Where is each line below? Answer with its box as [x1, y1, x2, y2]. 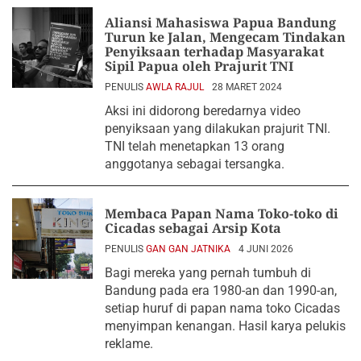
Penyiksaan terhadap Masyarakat [105, 43, 324, 60]
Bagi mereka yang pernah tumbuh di [105, 265, 311, 280]
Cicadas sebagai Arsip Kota [105, 219, 281, 237]
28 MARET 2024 [212, 81, 282, 93]
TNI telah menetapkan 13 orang [105, 139, 284, 154]
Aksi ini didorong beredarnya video [105, 103, 301, 118]
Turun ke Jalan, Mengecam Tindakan [105, 28, 346, 46]
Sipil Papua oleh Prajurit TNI [105, 57, 293, 75]
